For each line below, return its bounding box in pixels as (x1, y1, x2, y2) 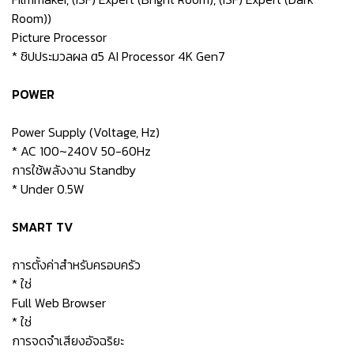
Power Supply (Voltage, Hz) (12, 122, 160, 141)
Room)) (12, 9, 51, 28)
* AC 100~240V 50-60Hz (12, 141, 151, 160)
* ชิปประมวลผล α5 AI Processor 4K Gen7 (12, 47, 225, 66)
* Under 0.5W (12, 179, 85, 198)
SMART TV (12, 217, 73, 236)
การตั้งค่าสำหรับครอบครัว (12, 255, 141, 274)
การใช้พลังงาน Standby (12, 160, 136, 179)
